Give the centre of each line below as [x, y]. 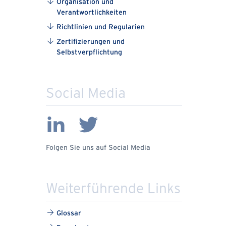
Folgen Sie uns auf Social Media [98, 148]
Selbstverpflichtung [89, 52]
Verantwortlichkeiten [92, 13]
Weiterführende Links [113, 188]
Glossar [69, 213]
